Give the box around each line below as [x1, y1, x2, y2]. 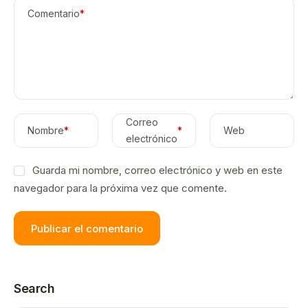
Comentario [27, 8, 80, 20]
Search [14, 281, 55, 296]
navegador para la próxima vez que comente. [14, 181, 227, 195]
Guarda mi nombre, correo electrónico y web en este [32, 164, 283, 177]
